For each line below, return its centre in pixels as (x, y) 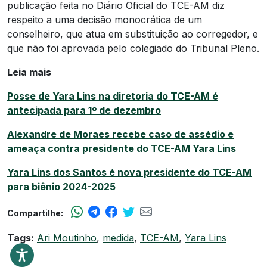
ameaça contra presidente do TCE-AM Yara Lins (122, 148)
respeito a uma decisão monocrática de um (105, 19)
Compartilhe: (35, 213)
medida (118, 237)
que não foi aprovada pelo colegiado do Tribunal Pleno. (133, 48)
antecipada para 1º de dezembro (84, 110)
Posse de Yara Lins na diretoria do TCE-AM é (113, 96)
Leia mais (29, 72)
